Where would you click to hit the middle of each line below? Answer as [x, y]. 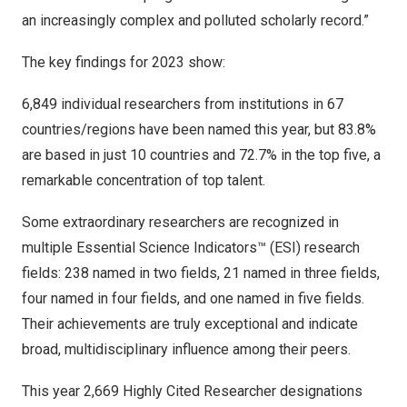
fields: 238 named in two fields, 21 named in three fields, [201, 273]
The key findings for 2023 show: [125, 62]
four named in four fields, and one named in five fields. [193, 298]
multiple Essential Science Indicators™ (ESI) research [191, 248]
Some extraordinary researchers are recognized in [180, 222]
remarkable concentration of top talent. [144, 180]
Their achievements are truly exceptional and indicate [190, 324]
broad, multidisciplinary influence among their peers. [186, 349]
